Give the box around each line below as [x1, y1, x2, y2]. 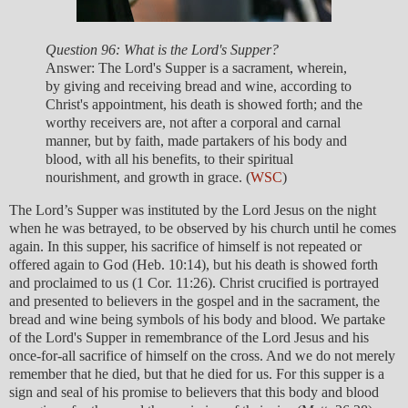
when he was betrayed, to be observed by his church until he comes [9, 219, 396, 236]
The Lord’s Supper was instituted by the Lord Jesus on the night [9, 201, 376, 218]
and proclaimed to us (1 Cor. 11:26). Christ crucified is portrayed [9, 274, 379, 291]
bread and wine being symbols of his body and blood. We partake [9, 311, 385, 327]
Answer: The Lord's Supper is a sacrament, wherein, [46, 59, 347, 76]
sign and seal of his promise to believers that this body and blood [9, 383, 379, 400]
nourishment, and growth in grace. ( [46, 168, 250, 185]
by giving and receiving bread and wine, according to [46, 77, 352, 94]
